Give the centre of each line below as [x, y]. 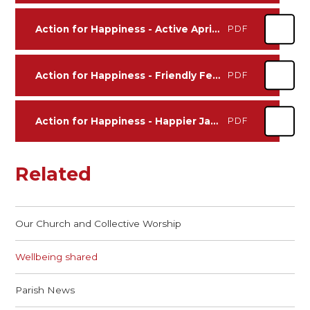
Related [54, 174]
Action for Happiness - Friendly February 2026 [216, 75]
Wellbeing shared [57, 257]
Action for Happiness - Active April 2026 [215, 29]
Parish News [45, 290]
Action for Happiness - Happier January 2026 [214, 121]
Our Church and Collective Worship [99, 223]
